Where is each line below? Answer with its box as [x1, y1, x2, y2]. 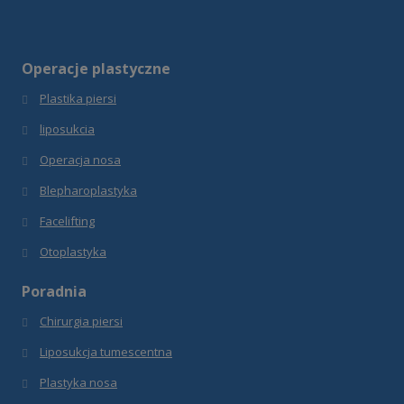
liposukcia [39, 121, 95, 137]
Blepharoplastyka [39, 182, 137, 198]
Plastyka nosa [39, 374, 117, 390]
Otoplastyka [39, 243, 106, 260]
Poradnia [22, 281, 87, 301]
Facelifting [39, 213, 95, 229]
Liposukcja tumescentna [39, 344, 172, 360]
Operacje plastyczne [22, 59, 170, 78]
